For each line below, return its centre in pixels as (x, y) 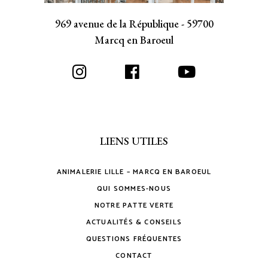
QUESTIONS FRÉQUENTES (134, 239)
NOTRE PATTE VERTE (134, 205)
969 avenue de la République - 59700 (134, 23)
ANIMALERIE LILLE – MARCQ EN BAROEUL (134, 172)
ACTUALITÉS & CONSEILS (134, 222)
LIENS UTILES (134, 141)
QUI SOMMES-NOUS (134, 188)
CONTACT (134, 255)
